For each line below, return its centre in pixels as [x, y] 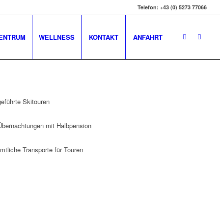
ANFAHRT [148, 37]
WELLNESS [57, 37]
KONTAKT [103, 37]
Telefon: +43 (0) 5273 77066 [172, 7]
